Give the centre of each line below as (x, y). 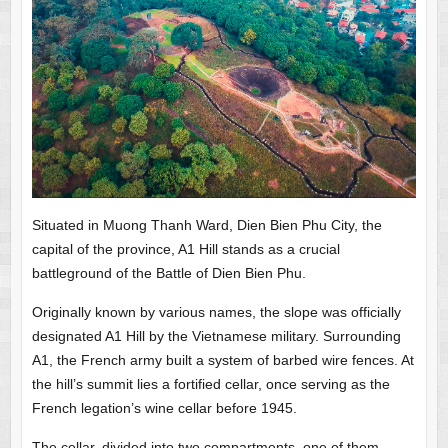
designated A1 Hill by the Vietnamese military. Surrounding (216, 335)
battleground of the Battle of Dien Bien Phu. (168, 272)
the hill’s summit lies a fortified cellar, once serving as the (210, 383)
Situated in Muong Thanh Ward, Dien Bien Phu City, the (206, 224)
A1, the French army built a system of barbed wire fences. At (222, 359)
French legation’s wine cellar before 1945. (164, 407)
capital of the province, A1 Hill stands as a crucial (185, 248)
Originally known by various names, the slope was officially (216, 311)
